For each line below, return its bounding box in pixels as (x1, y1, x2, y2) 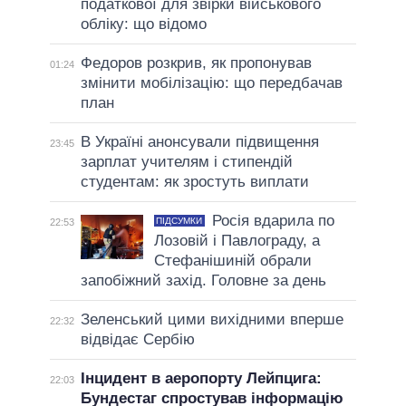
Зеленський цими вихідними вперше (80, 311, 343, 329)
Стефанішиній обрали (153, 252, 312, 270)
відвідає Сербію (80, 331, 195, 349)
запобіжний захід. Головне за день (80, 272, 326, 290)
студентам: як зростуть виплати (80, 173, 309, 191)
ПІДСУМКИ (156, 216, 203, 227)
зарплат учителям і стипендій (80, 153, 293, 171)
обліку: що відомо (80, 15, 207, 34)
